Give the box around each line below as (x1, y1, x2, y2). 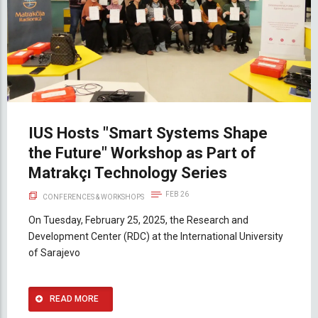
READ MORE (50, 294, 99, 305)
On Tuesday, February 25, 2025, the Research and (28, 214, 248, 226)
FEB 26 (165, 190, 189, 199)
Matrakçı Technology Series (28, 164, 227, 182)
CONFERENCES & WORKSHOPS (43, 193, 144, 202)
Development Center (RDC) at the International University (28, 231, 283, 243)
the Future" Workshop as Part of (28, 144, 256, 163)
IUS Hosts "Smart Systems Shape (28, 124, 268, 143)
